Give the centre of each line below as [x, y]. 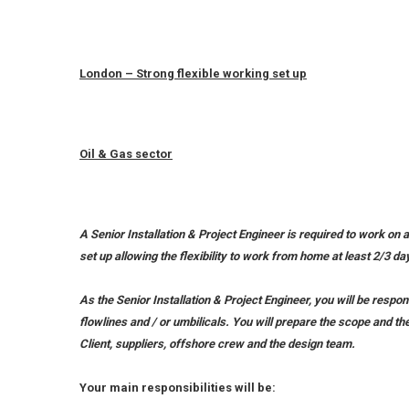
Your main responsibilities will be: [178, 388]
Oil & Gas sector [126, 154]
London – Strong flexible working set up [193, 73]
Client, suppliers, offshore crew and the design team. [217, 344]
